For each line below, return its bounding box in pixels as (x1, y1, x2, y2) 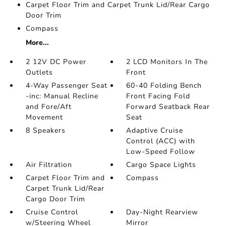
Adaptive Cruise (126, 126, 184, 135)
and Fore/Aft (25, 102, 72, 111)
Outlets (25, 68, 53, 77)
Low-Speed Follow (126, 147, 196, 156)
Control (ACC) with (126, 136, 196, 146)
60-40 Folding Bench (126, 81, 202, 90)
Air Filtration (25, 160, 72, 169)
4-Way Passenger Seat (25, 81, 107, 90)
